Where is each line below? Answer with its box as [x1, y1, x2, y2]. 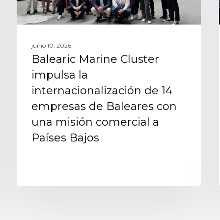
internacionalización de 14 [31, 83, 172, 97]
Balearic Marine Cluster [31, 52, 159, 66]
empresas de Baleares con [31, 99, 177, 113]
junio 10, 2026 [31, 41, 71, 49]
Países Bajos [31, 131, 99, 144]
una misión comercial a [31, 115, 159, 129]
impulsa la [31, 68, 88, 82]
